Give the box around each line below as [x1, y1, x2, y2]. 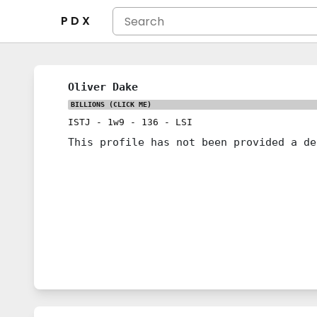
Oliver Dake [68, 81, 138, 93]
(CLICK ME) [105, 100, 151, 108]
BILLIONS [71, 100, 105, 108]
